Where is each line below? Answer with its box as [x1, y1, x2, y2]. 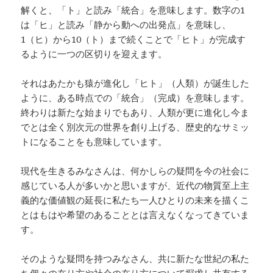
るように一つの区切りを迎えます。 [21, 47, 168, 60]
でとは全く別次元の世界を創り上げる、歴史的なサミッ [21, 120, 250, 133]
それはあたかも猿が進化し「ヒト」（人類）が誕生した [21, 76, 250, 89]
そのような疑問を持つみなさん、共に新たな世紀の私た [21, 252, 250, 264]
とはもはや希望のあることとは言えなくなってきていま [21, 208, 250, 221]
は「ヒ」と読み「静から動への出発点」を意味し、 [21, 18, 232, 30]
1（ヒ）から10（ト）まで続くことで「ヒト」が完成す [21, 32, 246, 45]
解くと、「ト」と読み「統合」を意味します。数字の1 [21, 3, 246, 16]
